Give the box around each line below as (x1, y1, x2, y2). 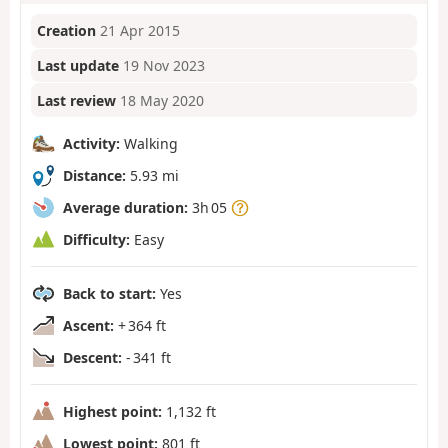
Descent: (63, 347, 122, 367)
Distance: (63, 165, 126, 185)
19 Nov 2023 (123, 56, 206, 76)
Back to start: (63, 283, 156, 303)
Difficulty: (63, 229, 130, 249)
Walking (120, 133, 178, 153)
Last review (37, 90, 117, 110)
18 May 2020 (120, 90, 205, 110)
